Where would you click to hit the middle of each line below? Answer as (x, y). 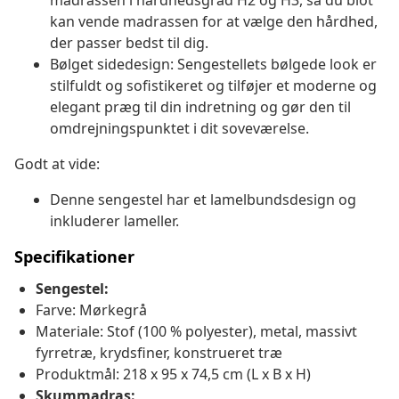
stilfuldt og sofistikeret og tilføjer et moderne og (213, 86)
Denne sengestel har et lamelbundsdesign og (203, 200)
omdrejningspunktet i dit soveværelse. (179, 129)
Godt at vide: (57, 164)
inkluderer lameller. (114, 221)
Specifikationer (74, 257)
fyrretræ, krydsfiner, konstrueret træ (159, 353)
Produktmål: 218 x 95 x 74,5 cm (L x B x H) (173, 375)
